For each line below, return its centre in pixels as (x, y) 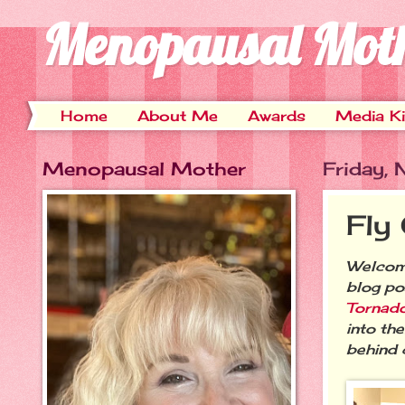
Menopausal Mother (144, 169)
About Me (178, 116)
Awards (277, 116)
